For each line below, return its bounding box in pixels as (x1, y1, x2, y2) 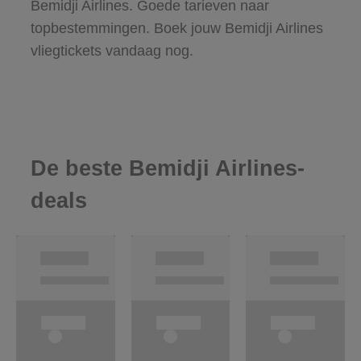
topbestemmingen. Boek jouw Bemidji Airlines (30, 19, 323, 36)
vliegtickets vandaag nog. (30, 42, 193, 59)
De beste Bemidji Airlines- (30, 156, 305, 181)
